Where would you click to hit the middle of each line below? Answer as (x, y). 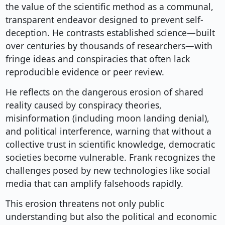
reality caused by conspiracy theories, (83, 105)
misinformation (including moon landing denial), (107, 118)
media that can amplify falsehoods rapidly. (94, 184)
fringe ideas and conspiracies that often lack (97, 59)
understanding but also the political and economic (111, 217)
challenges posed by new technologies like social (108, 171)
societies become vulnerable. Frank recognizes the (110, 157)
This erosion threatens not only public (85, 204)
